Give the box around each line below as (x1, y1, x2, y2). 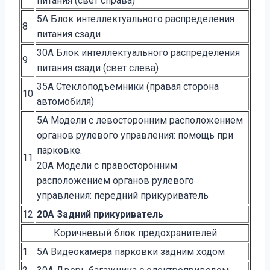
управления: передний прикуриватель (37, 190, 209, 202)
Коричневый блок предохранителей (53, 227, 217, 239)
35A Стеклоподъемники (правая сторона (37, 81, 219, 93)
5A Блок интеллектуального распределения (37, 13, 234, 25)
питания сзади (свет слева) (37, 62, 159, 74)
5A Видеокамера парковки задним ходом (37, 246, 225, 258)
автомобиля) (37, 96, 94, 108)
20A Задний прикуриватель (37, 209, 163, 221)
